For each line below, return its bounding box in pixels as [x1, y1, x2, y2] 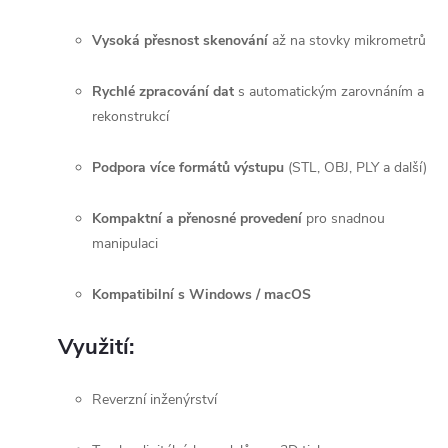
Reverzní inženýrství [92, 390, 217, 409]
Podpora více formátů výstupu [92, 158, 284, 177]
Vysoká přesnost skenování [92, 31, 268, 50]
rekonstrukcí [92, 107, 169, 126]
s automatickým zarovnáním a [234, 82, 424, 101]
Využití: [52, 332, 134, 362]
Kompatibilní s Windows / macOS [92, 285, 311, 304]
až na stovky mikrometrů [268, 31, 426, 50]
